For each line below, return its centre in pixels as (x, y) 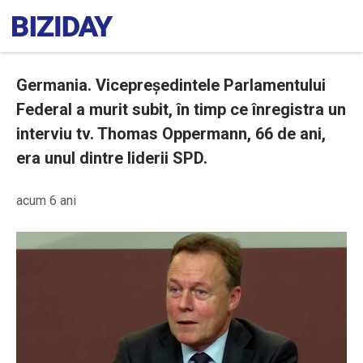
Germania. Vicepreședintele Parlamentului (171, 85)
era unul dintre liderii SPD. (112, 158)
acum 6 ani (46, 201)
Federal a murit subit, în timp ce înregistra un (181, 109)
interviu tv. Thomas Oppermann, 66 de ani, (171, 134)
